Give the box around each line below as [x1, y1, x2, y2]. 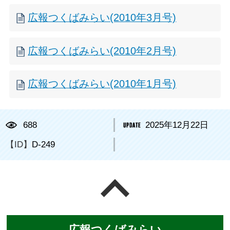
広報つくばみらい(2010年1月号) [28, 78, 177, 90]
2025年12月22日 [145, 120, 209, 130]
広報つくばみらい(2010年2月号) [28, 45, 177, 56]
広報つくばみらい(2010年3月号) [28, 12, 177, 24]
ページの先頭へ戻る [130, 179, 223, 191]
